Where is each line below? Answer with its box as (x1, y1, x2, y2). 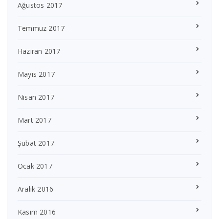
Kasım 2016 (18, 207, 56, 217)
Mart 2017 (18, 115, 51, 125)
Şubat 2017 (18, 138, 54, 148)
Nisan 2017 (18, 92, 54, 102)
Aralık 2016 (18, 184, 54, 194)
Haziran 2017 (18, 46, 61, 56)
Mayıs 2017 (18, 69, 55, 79)
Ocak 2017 (18, 161, 52, 171)
